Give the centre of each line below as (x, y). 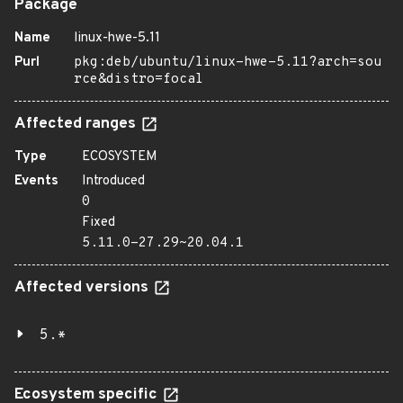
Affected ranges (77, 124)
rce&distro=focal (139, 80)
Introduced (113, 181)
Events (36, 181)
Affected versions (83, 288)
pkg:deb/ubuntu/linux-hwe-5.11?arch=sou (228, 63)
